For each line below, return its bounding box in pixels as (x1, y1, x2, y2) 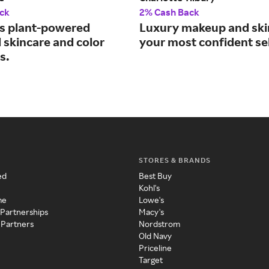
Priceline (138, 243, 172, 253)
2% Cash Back (139, 6, 199, 19)
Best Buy (138, 171, 172, 181)
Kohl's (138, 183, 160, 193)
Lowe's (138, 195, 164, 205)
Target (138, 255, 163, 265)
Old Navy (138, 231, 172, 241)
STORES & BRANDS (138, 156, 211, 165)
